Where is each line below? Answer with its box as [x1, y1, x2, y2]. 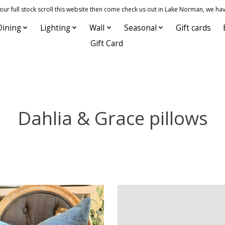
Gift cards [176, 22, 211, 33]
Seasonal [124, 22, 157, 33]
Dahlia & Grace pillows [17, 105, 208, 131]
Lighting [40, 22, 70, 33]
